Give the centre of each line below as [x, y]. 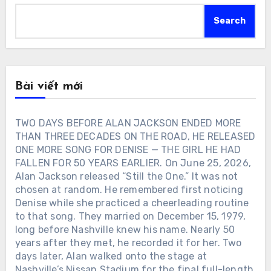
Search [230, 21]
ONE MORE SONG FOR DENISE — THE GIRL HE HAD [128, 149]
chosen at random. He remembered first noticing [129, 189]
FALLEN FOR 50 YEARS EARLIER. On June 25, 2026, [133, 163]
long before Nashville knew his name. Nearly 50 [125, 229]
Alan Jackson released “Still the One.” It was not [126, 176]
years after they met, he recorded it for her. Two [128, 243]
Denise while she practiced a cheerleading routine [132, 203]
